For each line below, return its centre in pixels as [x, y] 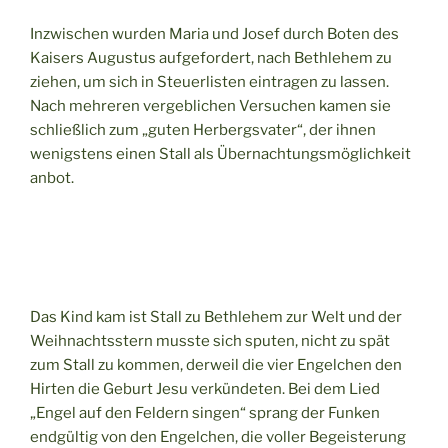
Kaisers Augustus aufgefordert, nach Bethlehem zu [211, 57]
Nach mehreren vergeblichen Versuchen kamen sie [210, 105]
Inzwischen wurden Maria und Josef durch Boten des [214, 33]
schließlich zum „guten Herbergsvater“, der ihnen [203, 129]
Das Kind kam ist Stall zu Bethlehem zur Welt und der [216, 317]
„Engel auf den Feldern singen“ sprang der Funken [205, 413]
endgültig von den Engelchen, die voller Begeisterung [218, 437]
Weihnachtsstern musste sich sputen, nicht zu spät [210, 341]
